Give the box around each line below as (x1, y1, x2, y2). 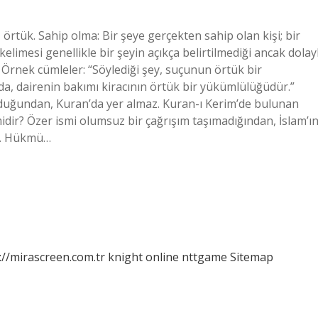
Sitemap (230, 249, 273, 265)
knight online (108, 249, 179, 265)
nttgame (182, 249, 227, 265)
